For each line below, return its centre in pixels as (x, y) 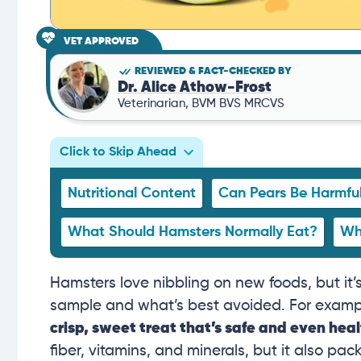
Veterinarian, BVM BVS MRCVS (201, 103)
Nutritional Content (132, 194)
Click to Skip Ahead (118, 153)
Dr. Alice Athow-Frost (195, 87)
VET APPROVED (101, 42)
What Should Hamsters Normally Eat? (193, 232)
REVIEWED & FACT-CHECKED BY (213, 71)
